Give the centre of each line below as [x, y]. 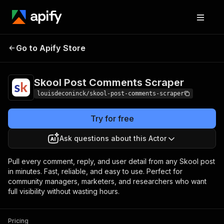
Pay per [192, 46]
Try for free [112, 118]
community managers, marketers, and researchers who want [107, 181]
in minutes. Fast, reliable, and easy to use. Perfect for [95, 171]
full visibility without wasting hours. [64, 191]
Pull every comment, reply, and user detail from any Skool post [111, 161]
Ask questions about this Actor [113, 138]
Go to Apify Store [51, 48]
